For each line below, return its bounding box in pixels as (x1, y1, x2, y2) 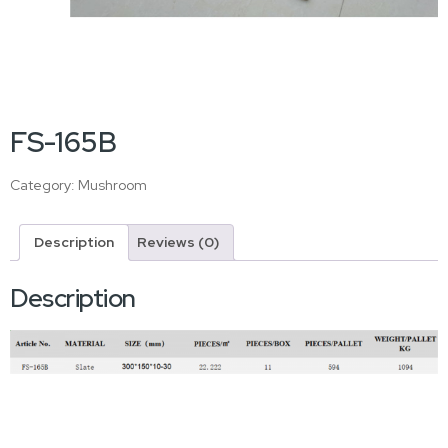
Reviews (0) (137, 233, 219, 251)
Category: (10, 176, 78, 194)
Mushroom (78, 176, 147, 194)
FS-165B (10, 123, 117, 161)
